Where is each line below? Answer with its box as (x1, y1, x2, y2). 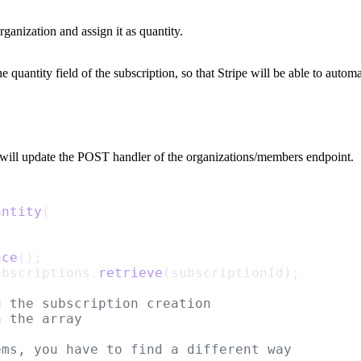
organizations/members (186, 150, 303, 164)
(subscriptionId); (163, 265, 300, 281)
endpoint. (303, 150, 354, 164)
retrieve (98, 265, 163, 281)
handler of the (110, 150, 186, 164)
